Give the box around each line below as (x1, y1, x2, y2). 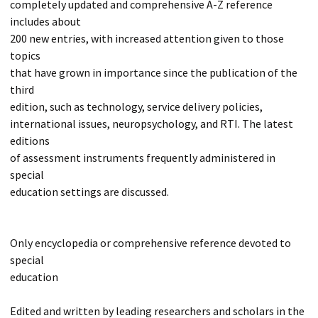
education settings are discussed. (10, 185, 169, 199)
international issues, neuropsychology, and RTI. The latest (10, 116, 293, 131)
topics (10, 48, 40, 62)
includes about (10, 14, 81, 28)
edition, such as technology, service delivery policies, (10, 99, 263, 114)
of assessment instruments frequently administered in (10, 150, 275, 165)
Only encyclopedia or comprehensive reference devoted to (10, 236, 291, 250)
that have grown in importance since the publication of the (10, 65, 297, 79)
